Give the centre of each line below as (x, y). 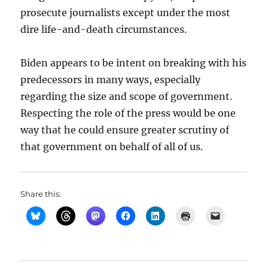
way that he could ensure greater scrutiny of (125, 130)
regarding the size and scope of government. (127, 96)
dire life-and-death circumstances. (104, 29)
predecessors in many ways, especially (111, 80)
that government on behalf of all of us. (112, 147)
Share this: (41, 194)
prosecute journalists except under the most (126, 13)
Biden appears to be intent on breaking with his (134, 63)
